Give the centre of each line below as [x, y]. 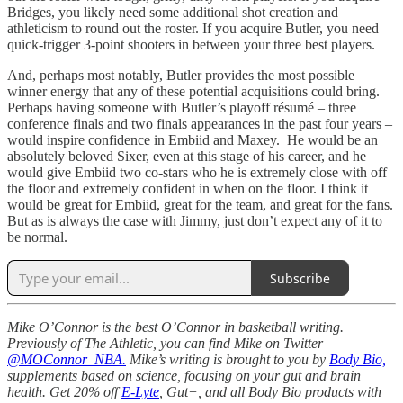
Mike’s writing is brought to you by [228, 360]
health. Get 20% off [64, 392]
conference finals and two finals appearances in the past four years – [200, 124]
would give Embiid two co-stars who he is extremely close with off [197, 173]
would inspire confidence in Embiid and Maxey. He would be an [193, 140]
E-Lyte [140, 392]
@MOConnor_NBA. [67, 360]
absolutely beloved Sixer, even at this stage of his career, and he [187, 157]
